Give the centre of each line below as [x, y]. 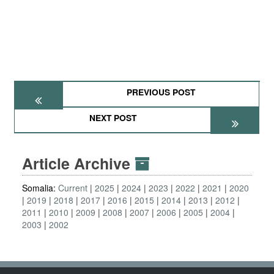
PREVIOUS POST [161, 92]
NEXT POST [113, 117]
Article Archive [78, 163]
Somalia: [40, 188]
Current [73, 188]
